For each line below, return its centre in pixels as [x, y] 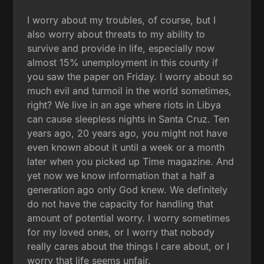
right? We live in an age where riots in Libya [124, 105]
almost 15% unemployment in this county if [123, 62]
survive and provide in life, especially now [121, 48]
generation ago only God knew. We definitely [128, 189]
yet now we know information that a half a [121, 175]
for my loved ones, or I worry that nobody [121, 232]
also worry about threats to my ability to [116, 34]
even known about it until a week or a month [126, 147]
